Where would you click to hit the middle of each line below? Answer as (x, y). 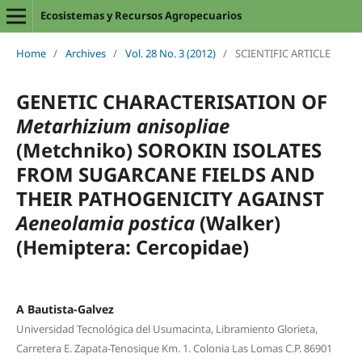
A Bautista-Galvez (65, 309)
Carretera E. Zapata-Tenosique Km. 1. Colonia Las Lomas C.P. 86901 (174, 348)
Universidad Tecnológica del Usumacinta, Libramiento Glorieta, (166, 328)
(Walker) (237, 222)
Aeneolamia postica (105, 222)
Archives (85, 53)
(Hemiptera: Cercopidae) (132, 246)
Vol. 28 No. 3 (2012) (170, 53)
